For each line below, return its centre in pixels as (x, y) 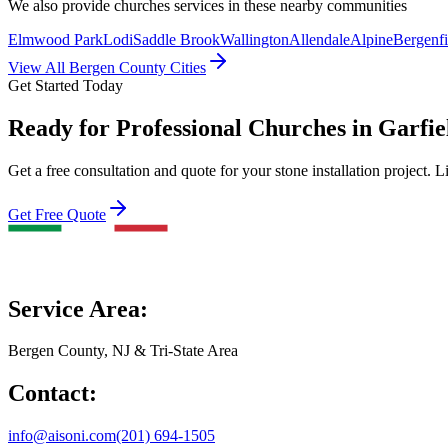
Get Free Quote (57, 214)
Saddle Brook (176, 39)
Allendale (319, 39)
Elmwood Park (55, 39)
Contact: (52, 393)
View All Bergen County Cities (107, 67)
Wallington (254, 39)
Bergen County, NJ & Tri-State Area (123, 351)
